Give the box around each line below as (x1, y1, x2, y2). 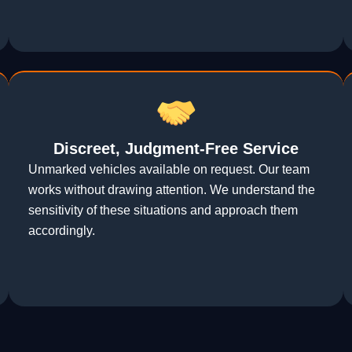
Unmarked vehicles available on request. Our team (27, 163, 310, 177)
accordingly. (27, 224, 95, 238)
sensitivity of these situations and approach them (27, 203, 298, 218)
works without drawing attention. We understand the (27, 183, 315, 197)
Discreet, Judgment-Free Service (53, 140, 299, 158)
